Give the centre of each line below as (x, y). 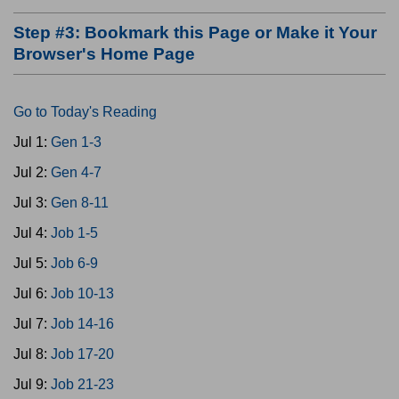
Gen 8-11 (80, 203)
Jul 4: (32, 233)
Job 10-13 (82, 293)
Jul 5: (32, 263)
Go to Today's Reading (85, 112)
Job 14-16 (82, 324)
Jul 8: (32, 354)
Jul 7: (32, 324)
